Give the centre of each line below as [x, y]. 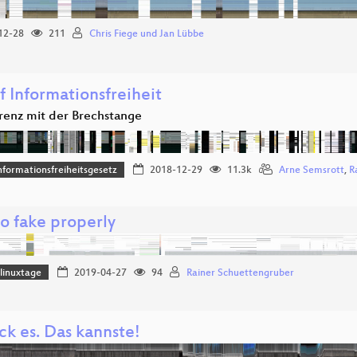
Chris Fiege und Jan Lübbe [147, 34]
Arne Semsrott [311, 171]
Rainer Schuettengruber [240, 273]
